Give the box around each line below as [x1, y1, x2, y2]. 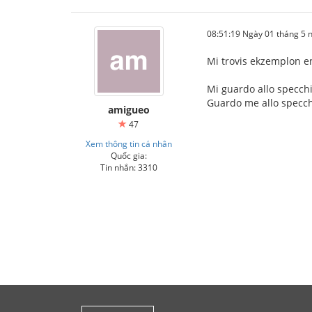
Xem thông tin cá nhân [85, 137, 172, 149]
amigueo [107, 102, 150, 116]
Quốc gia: [110, 149, 147, 161]
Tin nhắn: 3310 [100, 161, 157, 173]
